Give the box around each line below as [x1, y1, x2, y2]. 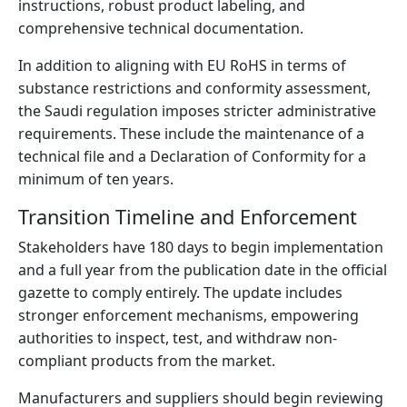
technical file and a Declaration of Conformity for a [18, 146, 366, 166]
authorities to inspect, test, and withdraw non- [18, 328, 337, 348]
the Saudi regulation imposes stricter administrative [18, 101, 376, 121]
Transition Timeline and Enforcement [18, 203, 357, 230]
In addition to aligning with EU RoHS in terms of [18, 55, 346, 75]
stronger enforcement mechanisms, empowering [18, 305, 359, 325]
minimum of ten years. [18, 169, 174, 189]
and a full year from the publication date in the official [18, 260, 387, 280]
